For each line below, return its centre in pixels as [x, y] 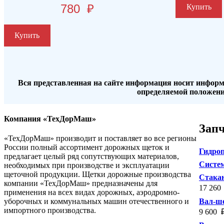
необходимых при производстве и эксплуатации [87, 165]
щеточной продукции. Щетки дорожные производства [97, 174]
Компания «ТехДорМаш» [50, 118]
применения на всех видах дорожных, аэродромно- [92, 192]
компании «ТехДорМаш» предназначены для [81, 183]
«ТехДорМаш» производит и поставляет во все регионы [100, 138]
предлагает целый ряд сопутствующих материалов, [91, 156]
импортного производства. [50, 210]
